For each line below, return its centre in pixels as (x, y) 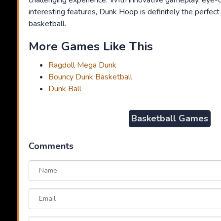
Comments (51, 146)
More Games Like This (91, 47)
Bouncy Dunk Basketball (90, 77)
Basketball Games (169, 119)
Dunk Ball (65, 89)
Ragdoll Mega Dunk (82, 65)
